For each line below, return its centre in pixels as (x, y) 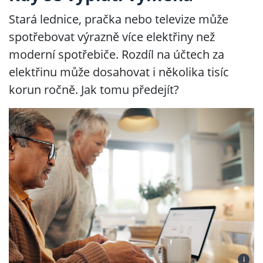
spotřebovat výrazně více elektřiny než (112, 37)
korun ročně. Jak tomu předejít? (94, 90)
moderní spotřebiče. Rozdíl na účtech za (117, 54)
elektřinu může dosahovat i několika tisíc (119, 72)
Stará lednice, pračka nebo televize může (119, 19)
